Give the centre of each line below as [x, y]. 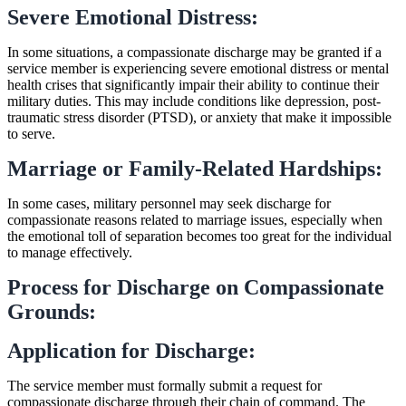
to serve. [31, 133]
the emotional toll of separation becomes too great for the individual [199, 236]
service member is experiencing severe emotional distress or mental [198, 68]
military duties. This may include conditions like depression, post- [194, 101]
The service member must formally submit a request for [164, 385]
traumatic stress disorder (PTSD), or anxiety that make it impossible [199, 117]
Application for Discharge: [131, 350]
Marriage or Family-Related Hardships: [195, 168]
